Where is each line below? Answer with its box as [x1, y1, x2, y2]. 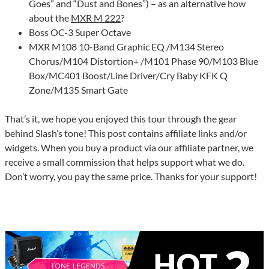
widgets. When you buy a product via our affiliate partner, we [5, 142, 253, 154]
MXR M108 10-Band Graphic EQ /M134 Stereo [29, 41, 224, 53]
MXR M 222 [71, 12, 121, 24]
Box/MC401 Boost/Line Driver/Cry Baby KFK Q [29, 70, 228, 82]
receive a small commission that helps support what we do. [5, 156, 244, 168]
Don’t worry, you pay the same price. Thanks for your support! [5, 171, 257, 183]
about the [29, 12, 71, 24]
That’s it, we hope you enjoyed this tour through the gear [5, 113, 237, 125]
